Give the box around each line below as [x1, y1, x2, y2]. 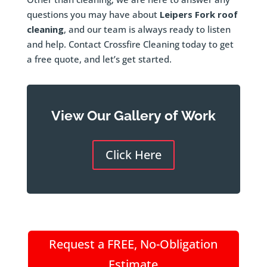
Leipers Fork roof [159, 8, 238, 21]
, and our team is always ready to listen [63, 23, 231, 36]
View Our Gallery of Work [51, 107, 216, 124]
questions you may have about [26, 8, 160, 21]
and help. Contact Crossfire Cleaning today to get [26, 38, 234, 51]
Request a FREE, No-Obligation [49, 236, 218, 253]
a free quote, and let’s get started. [26, 53, 172, 66]
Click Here [105, 147, 162, 163]
